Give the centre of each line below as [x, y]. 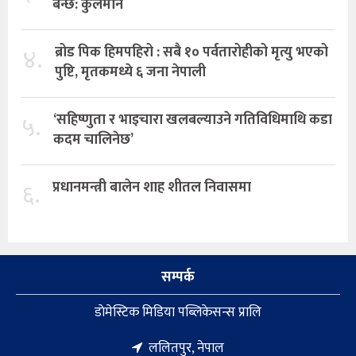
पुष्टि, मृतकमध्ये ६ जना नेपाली [130, 72]
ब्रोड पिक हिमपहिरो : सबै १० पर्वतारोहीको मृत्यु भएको [192, 52]
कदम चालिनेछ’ [93, 139]
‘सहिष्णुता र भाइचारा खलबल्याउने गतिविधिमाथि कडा [193, 120]
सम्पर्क [178, 277]
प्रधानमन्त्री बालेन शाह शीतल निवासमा [152, 187]
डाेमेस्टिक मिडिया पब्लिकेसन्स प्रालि [178, 312]
